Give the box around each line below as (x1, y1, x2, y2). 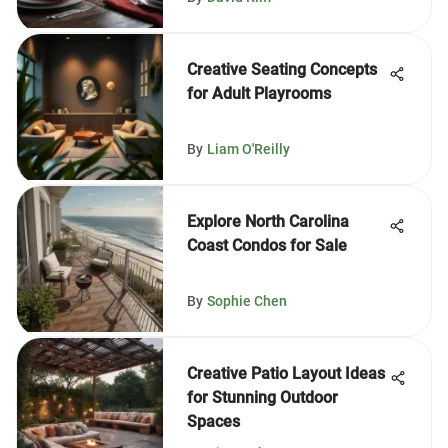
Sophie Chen (207, 293, 287, 309)
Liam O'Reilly (207, 141, 290, 157)
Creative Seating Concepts (187, 60, 377, 79)
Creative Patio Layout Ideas (187, 364, 385, 383)
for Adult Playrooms (187, 84, 331, 103)
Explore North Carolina (187, 212, 349, 231)
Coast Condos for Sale (187, 236, 347, 255)
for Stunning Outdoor (187, 388, 338, 407)
